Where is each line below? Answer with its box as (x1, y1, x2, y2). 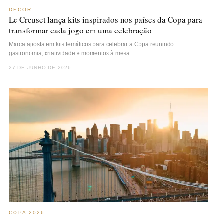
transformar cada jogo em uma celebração (9, 24, 152, 36)
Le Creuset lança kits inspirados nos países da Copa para (9, 14, 202, 25)
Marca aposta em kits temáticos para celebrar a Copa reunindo (9, 40, 174, 47)
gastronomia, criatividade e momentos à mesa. (9, 49, 131, 57)
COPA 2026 (9, 209, 45, 215)
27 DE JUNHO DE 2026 (9, 64, 71, 70)
